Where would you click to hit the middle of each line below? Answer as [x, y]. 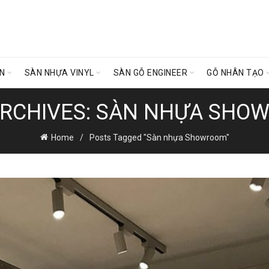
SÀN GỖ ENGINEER [150, 73]
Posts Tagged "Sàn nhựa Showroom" [159, 138]
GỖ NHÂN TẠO [235, 73]
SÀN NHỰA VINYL [59, 73]
